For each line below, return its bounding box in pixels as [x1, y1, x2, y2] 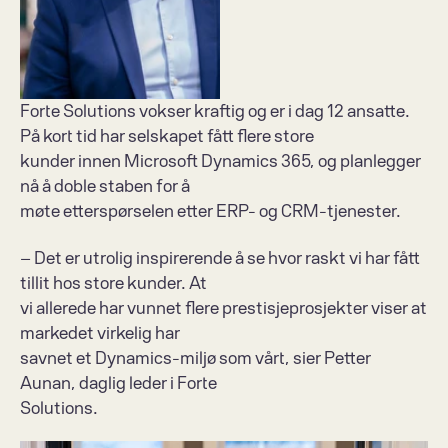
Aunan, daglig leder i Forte [20, 373, 224, 394]
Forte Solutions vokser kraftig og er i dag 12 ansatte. [20, 101, 410, 122]
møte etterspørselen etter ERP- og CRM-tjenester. [20, 201, 405, 222]
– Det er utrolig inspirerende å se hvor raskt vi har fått [20, 248, 420, 269]
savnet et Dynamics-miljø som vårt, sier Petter [20, 348, 371, 369]
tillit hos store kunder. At [20, 273, 214, 294]
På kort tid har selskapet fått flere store [20, 126, 321, 147]
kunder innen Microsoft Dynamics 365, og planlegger [20, 151, 421, 172]
